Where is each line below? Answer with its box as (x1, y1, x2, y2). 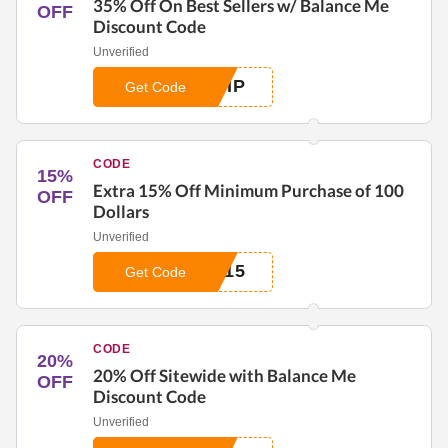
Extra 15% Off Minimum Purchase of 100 (93, 179, 404, 201)
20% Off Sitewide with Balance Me (93, 364, 356, 386)
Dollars (93, 200, 149, 222)
